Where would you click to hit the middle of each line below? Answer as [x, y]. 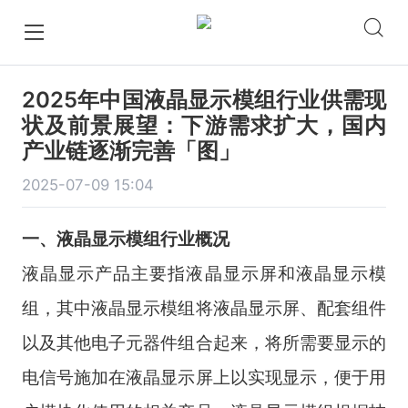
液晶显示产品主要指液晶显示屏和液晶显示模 [204, 273]
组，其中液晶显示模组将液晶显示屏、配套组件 [204, 307]
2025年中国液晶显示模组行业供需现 [204, 99]
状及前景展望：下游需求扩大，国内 [204, 125]
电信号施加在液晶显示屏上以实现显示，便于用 [204, 377]
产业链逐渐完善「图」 [131, 150]
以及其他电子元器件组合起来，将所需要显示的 [204, 342]
